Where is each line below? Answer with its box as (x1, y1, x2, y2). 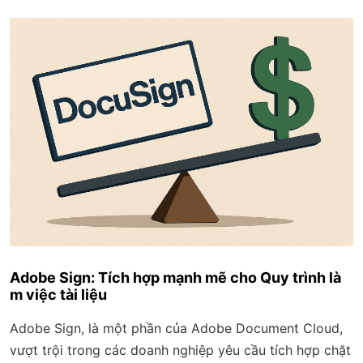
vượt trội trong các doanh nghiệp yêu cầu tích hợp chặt (10, 342, 351, 359)
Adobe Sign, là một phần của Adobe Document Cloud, (10, 320, 343, 337)
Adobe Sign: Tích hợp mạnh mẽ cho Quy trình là (10, 269, 341, 287)
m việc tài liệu (10, 286, 107, 304)
